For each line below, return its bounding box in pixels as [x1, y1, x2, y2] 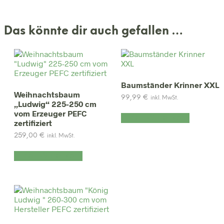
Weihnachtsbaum [14, 89, 80, 99]
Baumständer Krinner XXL [121, 79, 219, 89]
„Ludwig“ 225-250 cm [14, 98, 96, 108]
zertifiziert [14, 117, 52, 127]
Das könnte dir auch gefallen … [4, 25, 183, 38]
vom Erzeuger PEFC [14, 108, 86, 118]
